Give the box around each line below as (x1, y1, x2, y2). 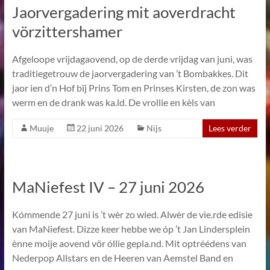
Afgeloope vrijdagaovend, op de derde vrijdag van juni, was (11, 53, 253, 64)
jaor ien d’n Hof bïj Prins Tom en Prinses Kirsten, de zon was (11, 82, 256, 93)
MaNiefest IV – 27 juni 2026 (11, 177, 204, 196)
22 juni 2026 (76, 123, 124, 133)
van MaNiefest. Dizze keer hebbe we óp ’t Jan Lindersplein (11, 223, 250, 234)
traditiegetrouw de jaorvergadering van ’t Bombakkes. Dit (11, 67, 248, 79)
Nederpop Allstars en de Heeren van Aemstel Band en (11, 252, 233, 263)
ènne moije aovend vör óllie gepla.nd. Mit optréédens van (11, 237, 246, 249)
